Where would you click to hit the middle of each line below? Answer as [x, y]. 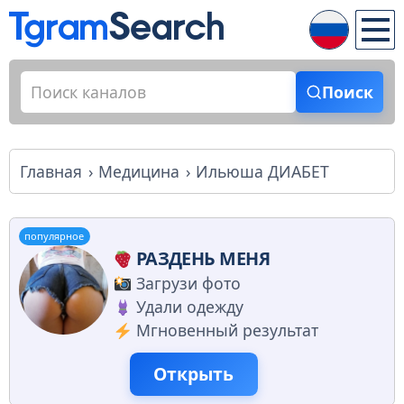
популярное [55, 236]
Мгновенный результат [227, 331]
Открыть [194, 374]
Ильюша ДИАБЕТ [263, 171]
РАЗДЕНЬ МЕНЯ [203, 259]
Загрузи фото [188, 284]
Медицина [139, 171]
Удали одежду [189, 307]
